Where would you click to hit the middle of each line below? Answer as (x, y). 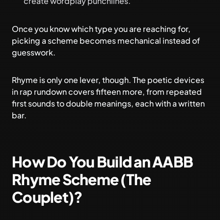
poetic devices (176, 80)
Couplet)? (47, 197)
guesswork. (34, 52)
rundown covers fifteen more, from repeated (117, 92)
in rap (22, 92)
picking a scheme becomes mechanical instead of (106, 41)
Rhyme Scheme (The (82, 179)
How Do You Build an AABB (102, 162)
